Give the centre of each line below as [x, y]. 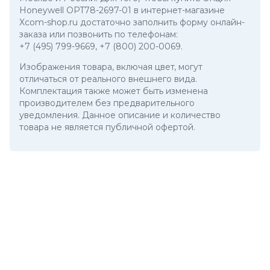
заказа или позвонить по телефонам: [99, 34]
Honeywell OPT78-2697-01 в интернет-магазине [122, 10]
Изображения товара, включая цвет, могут [111, 67]
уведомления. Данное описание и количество [120, 115]
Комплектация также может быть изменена [114, 91]
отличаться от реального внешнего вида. [108, 79]
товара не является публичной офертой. [107, 127]
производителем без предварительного [107, 103]
